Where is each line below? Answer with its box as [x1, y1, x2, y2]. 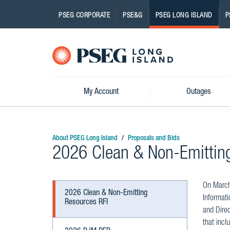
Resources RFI [65, 199, 108, 207]
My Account [83, 88, 119, 97]
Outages [186, 88, 211, 97]
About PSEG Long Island [52, 135, 118, 142]
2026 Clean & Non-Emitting [65, 189, 147, 198]
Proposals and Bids [128, 135, 180, 142]
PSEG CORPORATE [59, 12, 110, 20]
